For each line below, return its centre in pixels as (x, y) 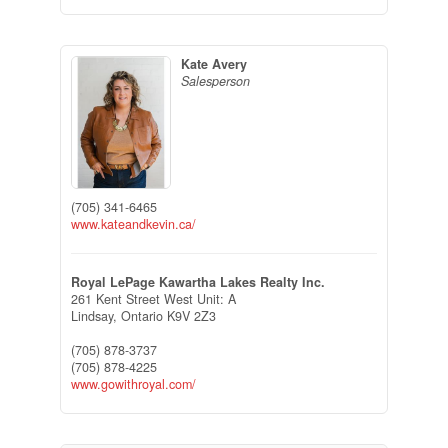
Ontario (141, 315)
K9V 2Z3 (191, 315)
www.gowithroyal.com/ (133, 383)
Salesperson (215, 81)
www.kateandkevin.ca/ (133, 223)
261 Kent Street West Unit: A (153, 298)
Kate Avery (213, 64)
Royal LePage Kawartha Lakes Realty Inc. (197, 281)
